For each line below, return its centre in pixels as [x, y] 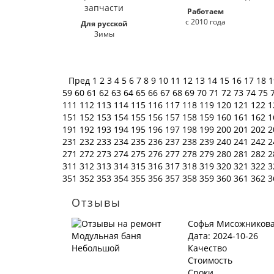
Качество [207, 248]
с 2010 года [206, 22]
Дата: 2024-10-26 [223, 236]
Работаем [206, 11]
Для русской [104, 24]
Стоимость [210, 260]
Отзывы [96, 202]
